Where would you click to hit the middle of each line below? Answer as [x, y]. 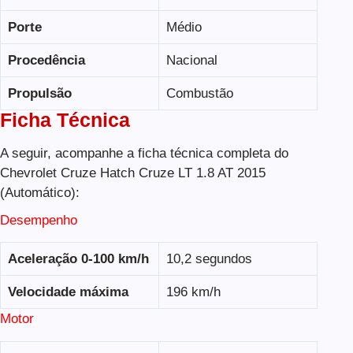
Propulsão [39, 93]
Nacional [191, 60]
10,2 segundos [209, 259]
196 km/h [193, 292]
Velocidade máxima [68, 292]
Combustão [199, 93]
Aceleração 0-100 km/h [78, 259]
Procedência [46, 60]
